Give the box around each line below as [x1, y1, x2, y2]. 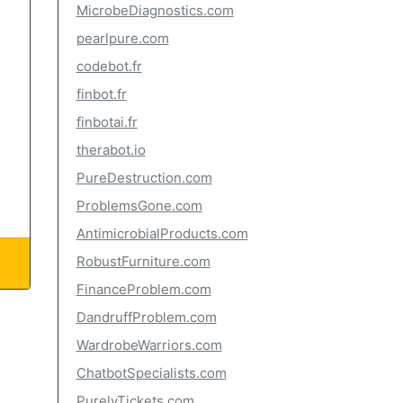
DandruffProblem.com [76, 309, 217, 326]
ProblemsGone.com [76, 197, 202, 214]
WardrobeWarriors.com [76, 336, 222, 354]
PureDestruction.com [76, 169, 212, 186]
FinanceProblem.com [76, 281, 211, 298]
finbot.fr [76, 85, 127, 103]
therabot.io [76, 141, 146, 158]
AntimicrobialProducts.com [76, 225, 248, 242]
